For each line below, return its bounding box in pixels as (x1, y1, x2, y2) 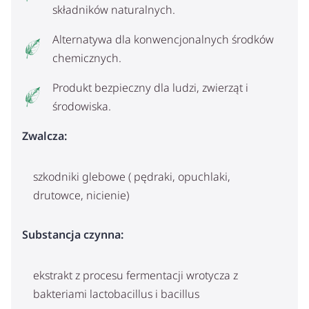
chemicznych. (52, 50, 121, 66)
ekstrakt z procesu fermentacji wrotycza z (33, 268, 238, 283)
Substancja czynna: (22, 227, 123, 243)
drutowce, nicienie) (33, 187, 129, 203)
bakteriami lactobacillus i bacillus (33, 286, 199, 302)
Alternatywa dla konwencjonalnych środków (52, 31, 274, 47)
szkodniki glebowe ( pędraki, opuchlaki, (33, 168, 230, 184)
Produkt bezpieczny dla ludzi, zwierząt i (52, 79, 248, 95)
